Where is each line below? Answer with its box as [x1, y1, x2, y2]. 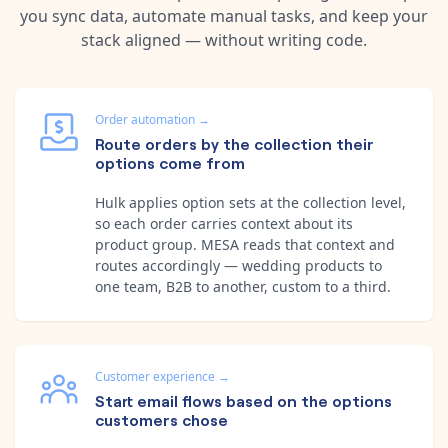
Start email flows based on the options [95, 388, 392, 411]
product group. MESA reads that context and [95, 234, 395, 254]
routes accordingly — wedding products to [95, 255, 382, 275]
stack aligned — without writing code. [81, 28, 367, 51]
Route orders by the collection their [95, 131, 374, 154]
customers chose [95, 407, 228, 430]
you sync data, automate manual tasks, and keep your [20, 4, 428, 27]
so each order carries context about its [95, 213, 353, 233]
